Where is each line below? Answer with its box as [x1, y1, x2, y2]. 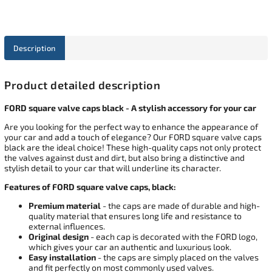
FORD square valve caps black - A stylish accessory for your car [4, 102, 256, 113]
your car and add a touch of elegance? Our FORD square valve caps [4, 131, 262, 142]
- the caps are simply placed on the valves [96, 251, 259, 262]
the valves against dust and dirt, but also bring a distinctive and [4, 152, 245, 163]
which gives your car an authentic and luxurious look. [29, 241, 231, 252]
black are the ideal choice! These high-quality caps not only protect [4, 141, 261, 152]
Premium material [29, 200, 101, 211]
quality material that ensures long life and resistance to [29, 210, 242, 221]
